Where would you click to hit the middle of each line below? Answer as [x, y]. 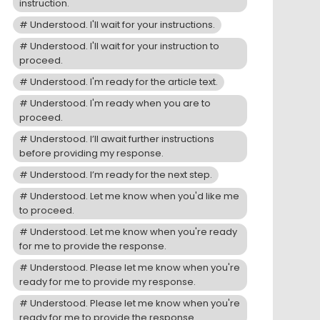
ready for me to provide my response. [107, 282]
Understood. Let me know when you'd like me [135, 196]
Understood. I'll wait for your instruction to [125, 46]
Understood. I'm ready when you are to [121, 104]
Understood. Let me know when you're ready [134, 232]
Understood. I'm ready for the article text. [124, 82]
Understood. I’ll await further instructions [122, 139]
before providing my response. [91, 154]
